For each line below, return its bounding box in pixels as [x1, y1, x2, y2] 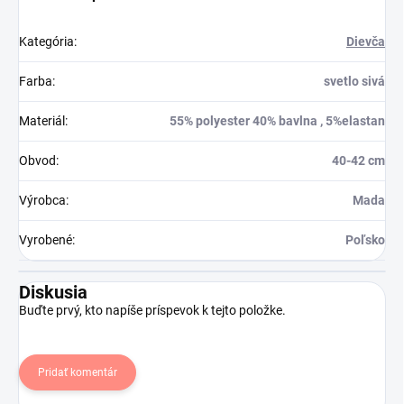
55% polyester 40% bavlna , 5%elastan [170, 114, 385, 129]
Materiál [19, 114, 65, 129]
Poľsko [345, 233, 385, 248]
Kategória [19, 34, 74, 50]
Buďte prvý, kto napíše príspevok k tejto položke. [19, 303, 286, 318]
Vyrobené [19, 233, 72, 248]
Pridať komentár [38, 366, 117, 380]
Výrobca [19, 193, 66, 208]
